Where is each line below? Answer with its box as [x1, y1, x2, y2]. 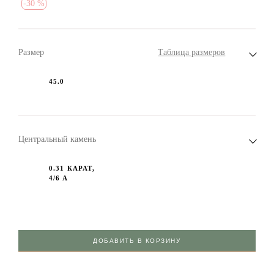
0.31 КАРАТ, [48, 164, 95, 172]
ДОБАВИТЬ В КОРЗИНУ [93, 237, 181, 244]
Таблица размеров [158, 47, 226, 57]
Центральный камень [18, 134, 96, 144]
